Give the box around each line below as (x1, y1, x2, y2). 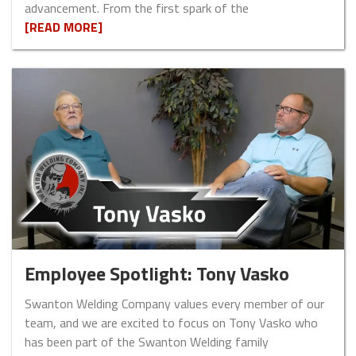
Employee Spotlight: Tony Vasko (25, 259, 289, 288)
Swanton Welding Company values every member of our (25, 294, 324, 314)
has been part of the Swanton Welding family (25, 332, 269, 352)
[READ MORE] (25, 17, 103, 37)
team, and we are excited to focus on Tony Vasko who (25, 313, 318, 333)
